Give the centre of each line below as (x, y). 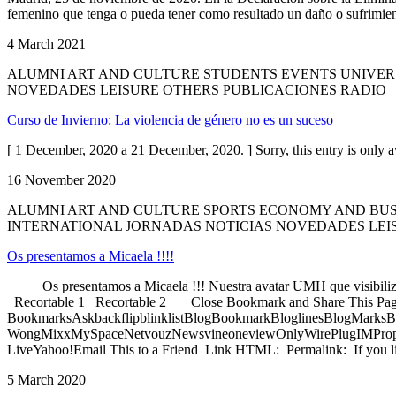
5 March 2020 (46, 379)
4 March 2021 (46, 43)
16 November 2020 (61, 179)
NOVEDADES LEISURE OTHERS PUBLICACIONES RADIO (197, 89)
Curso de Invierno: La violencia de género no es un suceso (170, 119)
